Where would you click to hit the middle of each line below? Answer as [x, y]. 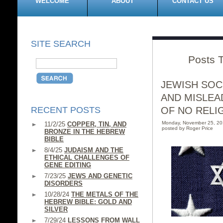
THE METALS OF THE [105, 194]
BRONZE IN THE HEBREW [85, 132]
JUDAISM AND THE [94, 150]
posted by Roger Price [187, 128]
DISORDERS [63, 183]
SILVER [56, 209]
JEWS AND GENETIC [100, 176]
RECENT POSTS [66, 110]
